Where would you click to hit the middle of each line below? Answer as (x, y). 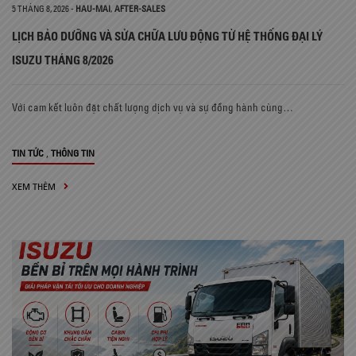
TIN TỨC (28, 153)
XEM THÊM (35, 187)
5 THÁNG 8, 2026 (41, 9)
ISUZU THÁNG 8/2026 (63, 60)
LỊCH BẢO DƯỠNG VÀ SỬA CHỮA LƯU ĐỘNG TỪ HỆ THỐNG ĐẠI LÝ (167, 37)
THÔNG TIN (73, 153)
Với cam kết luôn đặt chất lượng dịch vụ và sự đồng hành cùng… (153, 108)
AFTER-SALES (140, 9)
